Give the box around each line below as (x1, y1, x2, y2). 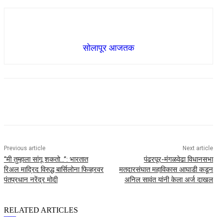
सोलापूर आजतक (83, 43, 134, 53)
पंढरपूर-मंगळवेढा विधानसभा (143, 155, 213, 164)
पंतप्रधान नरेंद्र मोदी (4, 175, 58, 185)
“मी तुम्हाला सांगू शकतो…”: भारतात (4, 155, 88, 164)
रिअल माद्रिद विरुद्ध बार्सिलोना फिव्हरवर (4, 165, 104, 174)
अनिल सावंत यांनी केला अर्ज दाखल (124, 175, 213, 185)
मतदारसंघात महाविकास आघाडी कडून (119, 165, 213, 174)
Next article (182, 145, 213, 152)
